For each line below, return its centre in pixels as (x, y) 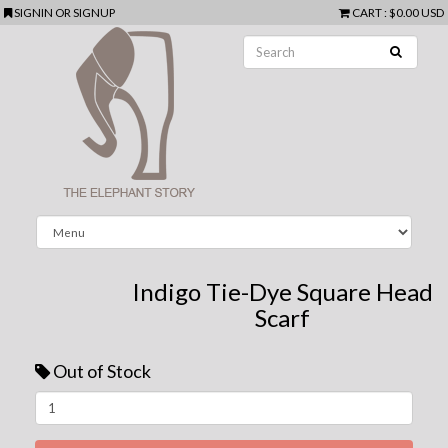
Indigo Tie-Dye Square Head (282, 291)
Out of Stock (102, 370)
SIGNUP (94, 12)
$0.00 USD (416, 12)
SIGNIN (35, 12)
